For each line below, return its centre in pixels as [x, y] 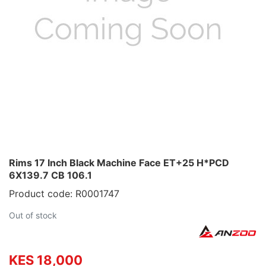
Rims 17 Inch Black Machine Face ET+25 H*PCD [119, 163]
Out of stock [33, 215]
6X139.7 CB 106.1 [50, 175]
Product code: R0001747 [64, 194]
